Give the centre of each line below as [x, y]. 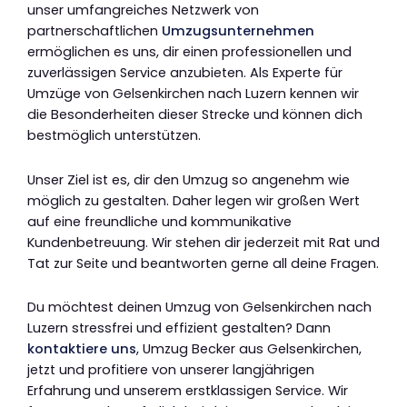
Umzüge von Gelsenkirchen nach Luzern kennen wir [193, 94]
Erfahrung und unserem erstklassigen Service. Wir [188, 391]
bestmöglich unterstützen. [114, 136]
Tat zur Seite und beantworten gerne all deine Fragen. [203, 263]
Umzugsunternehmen [238, 31]
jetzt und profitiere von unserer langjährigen [171, 370]
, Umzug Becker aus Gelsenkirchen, [249, 349]
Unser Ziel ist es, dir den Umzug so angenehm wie [189, 179]
